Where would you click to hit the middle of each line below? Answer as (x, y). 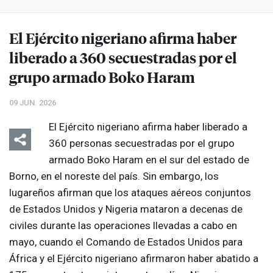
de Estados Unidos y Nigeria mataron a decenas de (126, 209)
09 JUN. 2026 (33, 103)
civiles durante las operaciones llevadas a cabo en (123, 226)
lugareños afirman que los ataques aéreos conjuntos (130, 193)
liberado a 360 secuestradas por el (123, 58)
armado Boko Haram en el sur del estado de (149, 160)
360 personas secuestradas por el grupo (142, 144)
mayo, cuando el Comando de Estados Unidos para (126, 242)
